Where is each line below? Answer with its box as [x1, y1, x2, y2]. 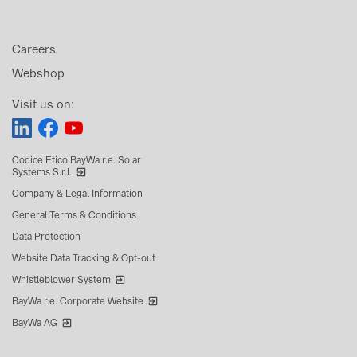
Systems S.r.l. [12, 165, 72, 178]
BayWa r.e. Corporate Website [12, 294, 143, 308]
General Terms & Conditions [12, 208, 136, 222]
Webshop [12, 65, 65, 81]
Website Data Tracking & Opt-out [12, 251, 155, 265]
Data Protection [12, 229, 80, 243]
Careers [12, 41, 56, 57]
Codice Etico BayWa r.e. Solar [12, 153, 141, 167]
